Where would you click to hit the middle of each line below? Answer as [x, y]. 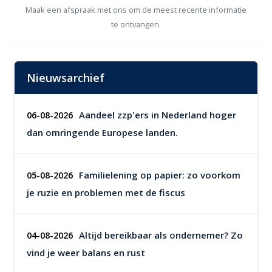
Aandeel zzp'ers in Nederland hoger [158, 115]
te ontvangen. [136, 24]
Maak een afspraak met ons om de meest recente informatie [136, 10]
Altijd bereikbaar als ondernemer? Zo [161, 235]
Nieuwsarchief [66, 78]
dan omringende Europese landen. [102, 132]
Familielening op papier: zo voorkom [160, 175]
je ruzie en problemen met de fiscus [106, 192]
